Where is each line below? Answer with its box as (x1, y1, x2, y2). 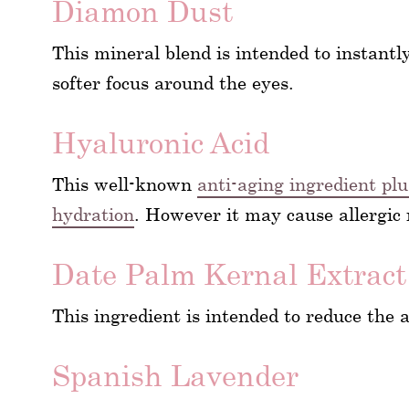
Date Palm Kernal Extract (52, 257, 406, 291)
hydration (52, 204, 134, 225)
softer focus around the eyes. (52, 72, 294, 93)
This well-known (52, 173, 197, 194)
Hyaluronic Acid (52, 125, 269, 160)
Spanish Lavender (52, 358, 299, 393)
